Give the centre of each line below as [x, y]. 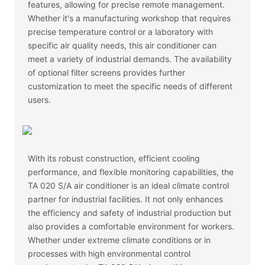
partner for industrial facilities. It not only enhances [126, 199]
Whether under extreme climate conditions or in [119, 240]
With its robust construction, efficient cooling [114, 158]
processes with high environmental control [109, 253]
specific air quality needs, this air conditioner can [122, 45]
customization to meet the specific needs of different [130, 86]
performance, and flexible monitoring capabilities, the [131, 172]
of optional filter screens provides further [107, 72]
